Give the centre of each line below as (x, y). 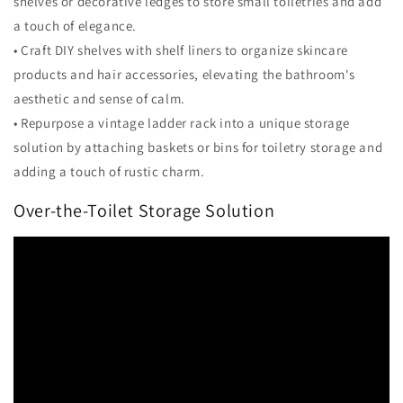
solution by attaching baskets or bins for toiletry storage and (198, 148)
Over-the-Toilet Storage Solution (144, 210)
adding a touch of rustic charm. (109, 172)
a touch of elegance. (75, 26)
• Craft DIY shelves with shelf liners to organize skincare (181, 50)
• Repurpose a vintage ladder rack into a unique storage (182, 123)
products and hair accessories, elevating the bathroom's (185, 75)
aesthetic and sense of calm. (99, 99)
